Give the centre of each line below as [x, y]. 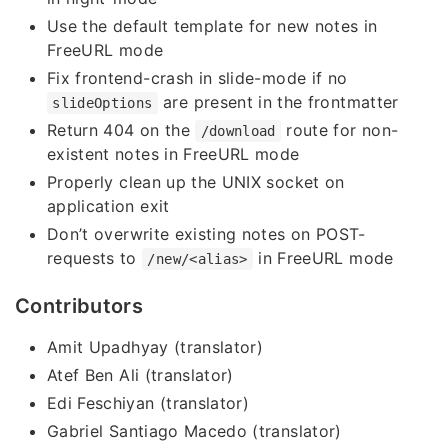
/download [238, 131]
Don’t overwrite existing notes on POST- [206, 234]
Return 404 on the [121, 130]
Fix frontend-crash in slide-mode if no [197, 78]
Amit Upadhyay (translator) [155, 347]
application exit [108, 206]
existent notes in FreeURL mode [173, 154]
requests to [95, 258]
